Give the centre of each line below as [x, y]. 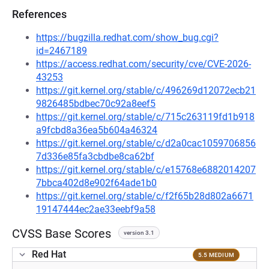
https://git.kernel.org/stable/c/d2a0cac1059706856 [146, 143]
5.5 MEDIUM [216, 255]
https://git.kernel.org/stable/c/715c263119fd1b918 [145, 117]
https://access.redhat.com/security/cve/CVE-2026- [144, 64]
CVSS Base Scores [62, 234]
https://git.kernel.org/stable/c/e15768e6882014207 [146, 170]
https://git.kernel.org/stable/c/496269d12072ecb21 [146, 90]
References [39, 14]
